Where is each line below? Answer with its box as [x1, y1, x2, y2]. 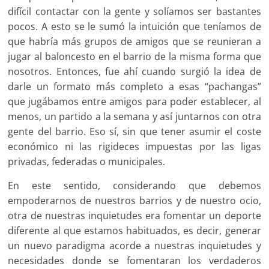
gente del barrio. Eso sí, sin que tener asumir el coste [8, 125, 261, 139]
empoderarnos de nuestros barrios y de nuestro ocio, [8, 194, 261, 208]
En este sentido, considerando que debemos [8, 179, 261, 193]
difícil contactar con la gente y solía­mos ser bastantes [8, 5, 261, 19]
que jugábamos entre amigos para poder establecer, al [8, 95, 261, 109]
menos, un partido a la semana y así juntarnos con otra [8, 110, 261, 124]
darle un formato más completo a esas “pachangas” [8, 80, 261, 94]
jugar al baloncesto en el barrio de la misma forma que [8, 50, 261, 64]
